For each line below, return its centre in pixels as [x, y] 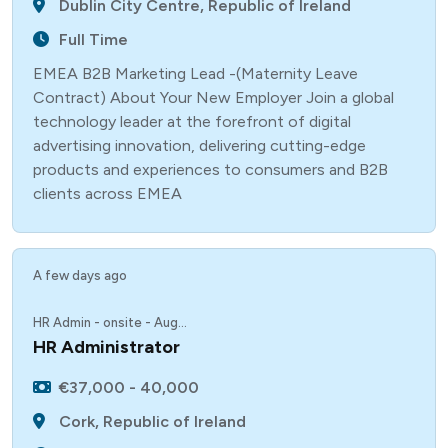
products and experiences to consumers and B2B [210, 169]
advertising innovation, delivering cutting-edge [199, 145]
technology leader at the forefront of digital [192, 121]
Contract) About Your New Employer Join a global [213, 97]
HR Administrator [106, 347]
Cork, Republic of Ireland [153, 421]
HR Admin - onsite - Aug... [110, 322]
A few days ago [80, 275]
